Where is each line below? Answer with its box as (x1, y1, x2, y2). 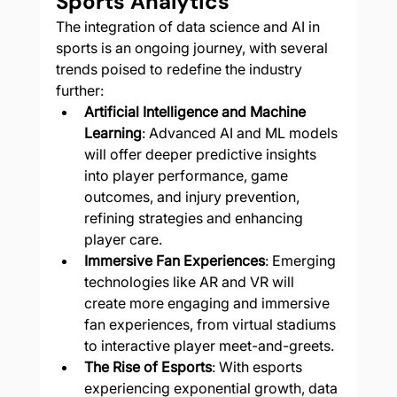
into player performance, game (83, 167, 292, 185)
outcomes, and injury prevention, (83, 188, 303, 206)
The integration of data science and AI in (55, 18, 323, 36)
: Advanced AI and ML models (141, 124, 341, 143)
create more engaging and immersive (83, 294, 333, 313)
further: (55, 82, 104, 100)
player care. (83, 230, 162, 249)
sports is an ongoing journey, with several (55, 39, 331, 58)
